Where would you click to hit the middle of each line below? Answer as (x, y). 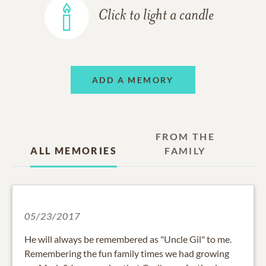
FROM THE (185, 137)
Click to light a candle (156, 16)
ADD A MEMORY (133, 80)
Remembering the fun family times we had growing (127, 254)
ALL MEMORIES (74, 151)
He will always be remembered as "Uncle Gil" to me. (128, 239)
